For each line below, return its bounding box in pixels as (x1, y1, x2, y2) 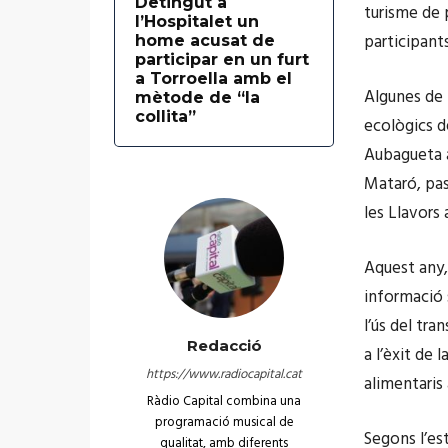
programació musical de (154, 411, 294, 433)
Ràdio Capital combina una (147, 390, 301, 412)
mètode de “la (135, 87, 260, 107)
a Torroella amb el (135, 68, 292, 88)
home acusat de (135, 30, 275, 50)
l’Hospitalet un (135, 11, 259, 31)
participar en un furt (135, 49, 309, 69)
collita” (135, 106, 196, 126)
